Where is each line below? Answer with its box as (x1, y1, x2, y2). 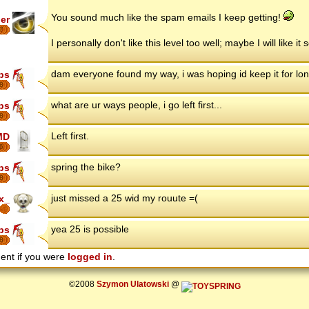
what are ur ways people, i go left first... (51, 99, 222, 111)
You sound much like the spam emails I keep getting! (51, 12, 283, 23)
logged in (68, 251, 112, 263)
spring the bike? (51, 161, 121, 173)
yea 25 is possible (51, 223, 129, 235)
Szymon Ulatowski (96, 279, 169, 289)
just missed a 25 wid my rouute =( (51, 192, 198, 204)
